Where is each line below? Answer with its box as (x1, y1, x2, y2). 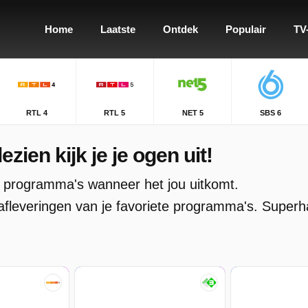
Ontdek (163, 23, 198, 35)
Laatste (100, 23, 135, 35)
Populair (225, 23, 266, 35)
